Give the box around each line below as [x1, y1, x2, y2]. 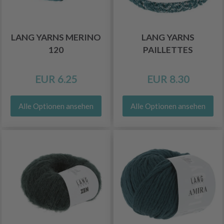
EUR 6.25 [34, 72, 77, 85]
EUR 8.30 [146, 72, 189, 85]
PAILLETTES [143, 44, 193, 55]
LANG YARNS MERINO [11, 32, 101, 42]
